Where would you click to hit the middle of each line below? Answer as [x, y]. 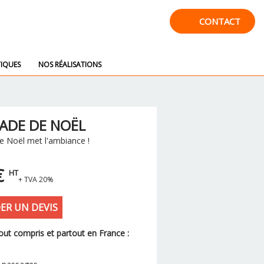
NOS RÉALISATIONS [70, 65]
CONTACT [220, 21]
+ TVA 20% [36, 179]
